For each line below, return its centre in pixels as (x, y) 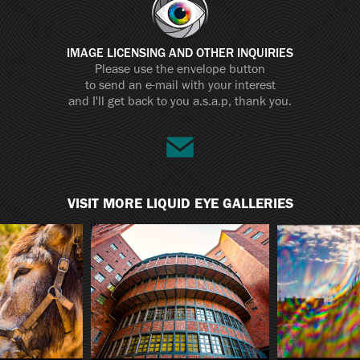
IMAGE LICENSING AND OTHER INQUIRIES (180, 53)
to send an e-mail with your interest (180, 85)
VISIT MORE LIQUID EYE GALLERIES (180, 204)
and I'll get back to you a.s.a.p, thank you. (180, 101)
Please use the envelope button (180, 69)
